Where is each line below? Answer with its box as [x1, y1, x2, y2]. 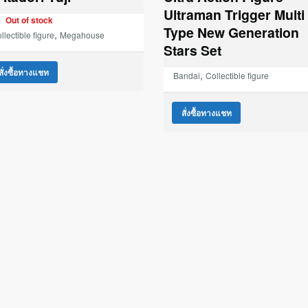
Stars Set [164, 40, 222, 60]
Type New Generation [164, 22, 300, 42]
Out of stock [5, 14, 53, 26]
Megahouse [60, 28, 105, 41]
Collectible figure [206, 69, 269, 81]
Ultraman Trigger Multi [164, 4, 305, 24]
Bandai [173, 69, 201, 81]
